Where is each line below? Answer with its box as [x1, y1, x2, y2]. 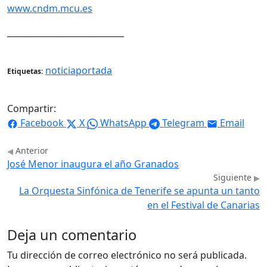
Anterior [13, 145, 48, 157]
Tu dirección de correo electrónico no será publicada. [7, 249, 247, 262]
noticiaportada [45, 64, 112, 77]
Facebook [20, 116, 64, 130]
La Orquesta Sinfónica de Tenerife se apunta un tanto [19, 184, 260, 198]
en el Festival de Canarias [147, 198, 260, 212]
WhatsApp [100, 116, 147, 130]
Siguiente [213, 172, 254, 184]
